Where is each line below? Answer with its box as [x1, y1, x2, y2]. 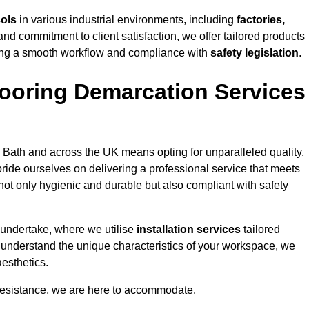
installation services [137, 223, 241, 236]
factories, [237, 14, 285, 26]
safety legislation [210, 47, 299, 59]
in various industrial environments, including [17, 14, 237, 26]
